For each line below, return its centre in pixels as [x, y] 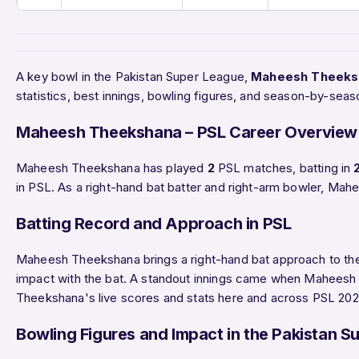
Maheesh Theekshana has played [112, 167]
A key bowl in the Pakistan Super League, [134, 76]
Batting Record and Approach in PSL [154, 223]
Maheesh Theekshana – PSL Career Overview [187, 132]
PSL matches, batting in [284, 167]
